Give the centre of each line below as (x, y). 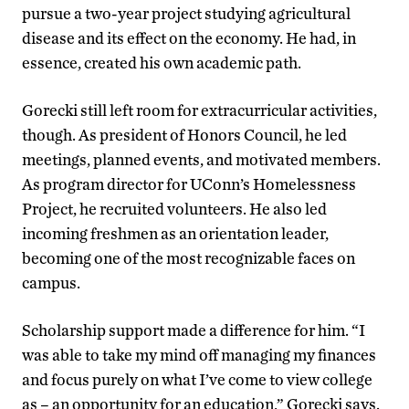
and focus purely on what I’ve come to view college (197, 380)
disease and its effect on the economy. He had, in (189, 38)
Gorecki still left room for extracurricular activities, (199, 110)
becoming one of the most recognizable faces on (189, 258)
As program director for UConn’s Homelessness (189, 184)
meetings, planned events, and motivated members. (201, 160)
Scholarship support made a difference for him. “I (194, 330)
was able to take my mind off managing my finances (199, 355)
